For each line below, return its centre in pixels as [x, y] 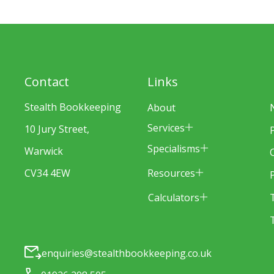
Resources [171, 173]
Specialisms [173, 148]
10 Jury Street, [57, 129]
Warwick [44, 151]
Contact [47, 82]
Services [166, 128]
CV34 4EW [47, 173]
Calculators [173, 197]
